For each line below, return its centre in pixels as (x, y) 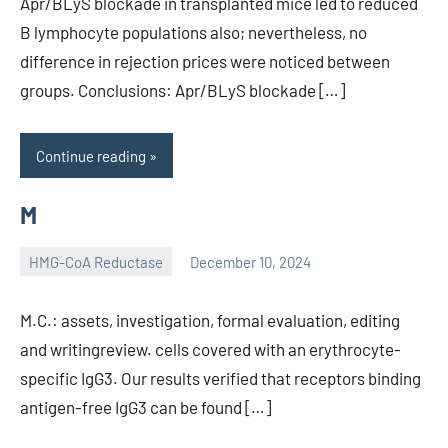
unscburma (56, 274)
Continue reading (91, 155)
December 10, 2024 (250, 261)
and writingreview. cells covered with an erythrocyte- (210, 349)
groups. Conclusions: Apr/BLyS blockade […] (182, 90)
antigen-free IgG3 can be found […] (145, 407)
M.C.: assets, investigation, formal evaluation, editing (210, 320)
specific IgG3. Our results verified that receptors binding (220, 378)
